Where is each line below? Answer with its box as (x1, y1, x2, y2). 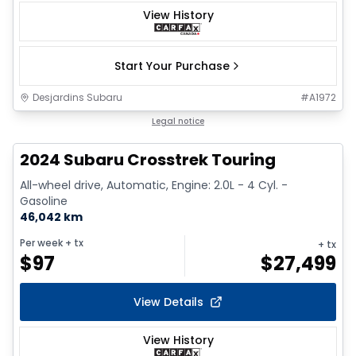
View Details (133, 293, 203, 310)
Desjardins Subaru (33, 90, 122, 104)
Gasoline (20, 192, 68, 209)
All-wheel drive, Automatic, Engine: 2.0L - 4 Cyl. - (20, 176, 288, 193)
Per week (20, 235, 63, 250)
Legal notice (152, 114, 204, 127)
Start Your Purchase (114, 57, 230, 74)
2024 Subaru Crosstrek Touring (20, 148, 276, 171)
